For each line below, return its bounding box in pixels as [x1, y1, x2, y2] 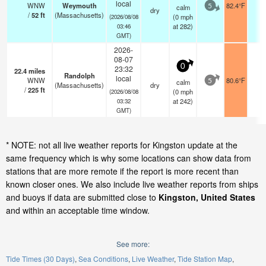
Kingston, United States [159, 191, 255, 203]
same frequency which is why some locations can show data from [6, 152, 251, 164]
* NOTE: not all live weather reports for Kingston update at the [6, 139, 237, 151]
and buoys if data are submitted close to [6, 191, 159, 203]
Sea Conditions [78, 254, 128, 264]
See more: [116, 239, 150, 249]
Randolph [64, 71, 95, 80]
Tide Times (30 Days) [6, 254, 75, 264]
